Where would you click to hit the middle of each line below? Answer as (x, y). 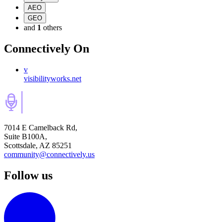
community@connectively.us (49, 155)
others (53, 28)
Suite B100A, (26, 137)
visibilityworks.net (53, 79)
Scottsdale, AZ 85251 (38, 146)
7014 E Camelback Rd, (41, 128)
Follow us (28, 176)
